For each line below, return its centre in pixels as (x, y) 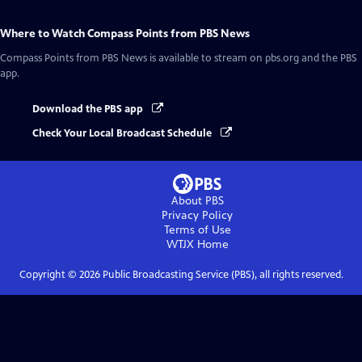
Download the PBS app (89, 109)
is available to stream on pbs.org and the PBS (252, 58)
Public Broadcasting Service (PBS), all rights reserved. (221, 275)
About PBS (197, 201)
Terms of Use (197, 230)
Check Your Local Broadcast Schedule (123, 134)
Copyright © (49, 275)
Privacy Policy (197, 216)
